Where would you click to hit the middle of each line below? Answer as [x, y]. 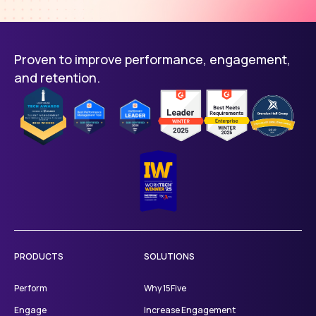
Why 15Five [165, 288]
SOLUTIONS [169, 256]
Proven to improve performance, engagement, [152, 59]
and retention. [57, 77]
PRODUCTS [39, 256]
